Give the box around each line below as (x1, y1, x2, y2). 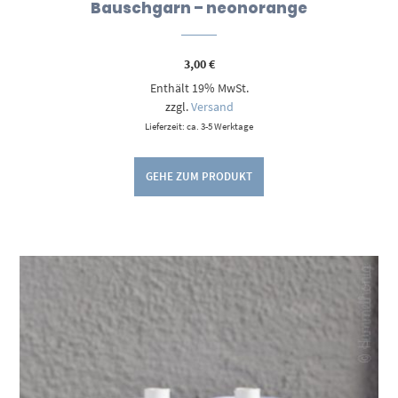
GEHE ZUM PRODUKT (146, 169, 252, 183)
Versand (190, 98, 234, 115)
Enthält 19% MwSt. (149, 79, 249, 96)
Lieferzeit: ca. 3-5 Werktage (145, 119, 253, 132)
